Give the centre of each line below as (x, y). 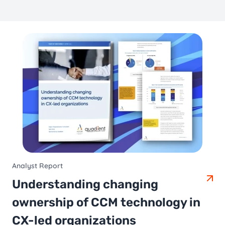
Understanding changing (85, 185)
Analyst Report (37, 166)
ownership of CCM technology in (106, 203)
